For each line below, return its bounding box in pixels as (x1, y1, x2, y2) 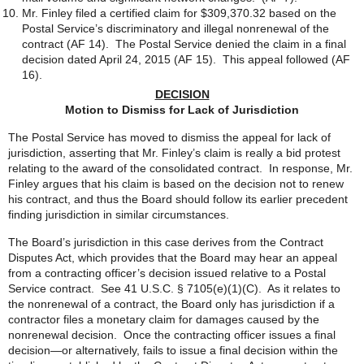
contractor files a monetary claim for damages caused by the (8, 313, 319, 326)
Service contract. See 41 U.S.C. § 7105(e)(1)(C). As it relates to (8, 282, 340, 295)
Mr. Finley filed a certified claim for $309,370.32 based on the (22, 6, 336, 19)
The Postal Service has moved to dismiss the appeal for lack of (8, 131, 331, 144)
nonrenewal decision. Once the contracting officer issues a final (8, 328, 336, 341)
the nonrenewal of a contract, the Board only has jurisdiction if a (8, 297, 335, 310)
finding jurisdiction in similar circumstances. (8, 208, 232, 221)
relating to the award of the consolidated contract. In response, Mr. (8, 162, 353, 175)
